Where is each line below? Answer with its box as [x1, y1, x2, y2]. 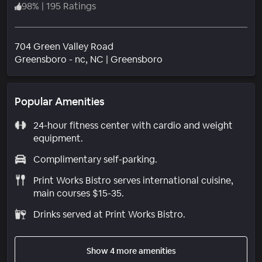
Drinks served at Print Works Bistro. [33, 208, 185, 220]
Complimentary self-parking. [33, 153, 157, 166]
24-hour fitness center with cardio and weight [33, 119, 233, 132]
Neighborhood [162, 52, 225, 65]
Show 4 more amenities [86, 245, 176, 256]
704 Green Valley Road [15, 40, 113, 53]
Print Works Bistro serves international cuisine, [33, 174, 233, 187]
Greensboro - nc [15, 53, 85, 65]
